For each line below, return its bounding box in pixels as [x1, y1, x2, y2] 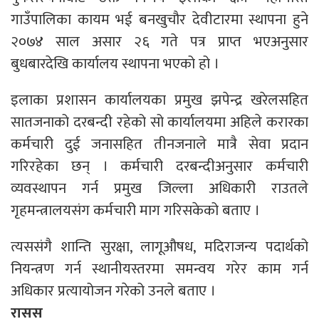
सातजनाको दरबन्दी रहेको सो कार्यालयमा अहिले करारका [11, 109, 308, 135]
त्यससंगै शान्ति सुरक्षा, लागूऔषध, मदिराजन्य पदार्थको [11, 234, 308, 259]
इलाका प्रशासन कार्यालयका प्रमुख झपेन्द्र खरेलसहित [11, 87, 308, 113]
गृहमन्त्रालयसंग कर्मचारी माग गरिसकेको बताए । [11, 197, 260, 223]
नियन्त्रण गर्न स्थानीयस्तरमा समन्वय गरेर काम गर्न [11, 256, 308, 281]
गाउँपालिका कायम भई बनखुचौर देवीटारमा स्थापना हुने [11, 6, 308, 32]
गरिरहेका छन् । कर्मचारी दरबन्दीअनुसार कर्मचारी [11, 153, 308, 179]
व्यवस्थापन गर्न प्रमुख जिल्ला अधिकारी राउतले [11, 175, 308, 201]
